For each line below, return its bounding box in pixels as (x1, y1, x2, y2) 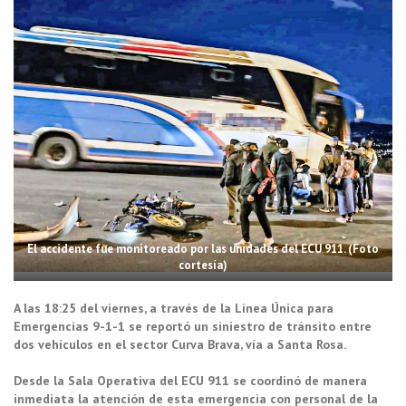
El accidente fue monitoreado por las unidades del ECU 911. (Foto (27, 241, 379, 257)
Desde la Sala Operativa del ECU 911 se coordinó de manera (14, 372, 367, 390)
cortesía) (179, 257, 227, 274)
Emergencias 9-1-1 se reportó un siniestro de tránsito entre (14, 318, 372, 335)
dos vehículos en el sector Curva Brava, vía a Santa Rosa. (14, 336, 346, 353)
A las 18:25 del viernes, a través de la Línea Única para (14, 300, 333, 317)
